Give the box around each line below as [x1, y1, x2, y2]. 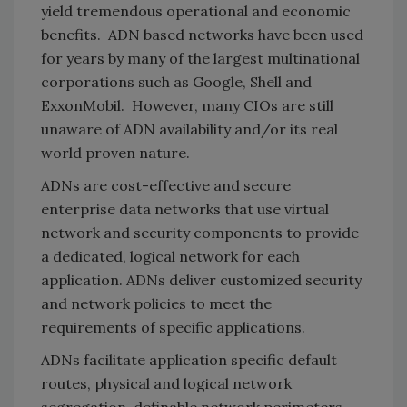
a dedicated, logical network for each [41, 246, 300, 265]
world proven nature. [41, 143, 190, 162]
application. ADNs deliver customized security [41, 270, 362, 289]
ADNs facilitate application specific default [41, 350, 337, 369]
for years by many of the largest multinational [41, 48, 360, 67]
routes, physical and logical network [41, 373, 292, 392]
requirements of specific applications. [41, 317, 309, 336]
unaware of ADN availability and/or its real [41, 119, 338, 138]
